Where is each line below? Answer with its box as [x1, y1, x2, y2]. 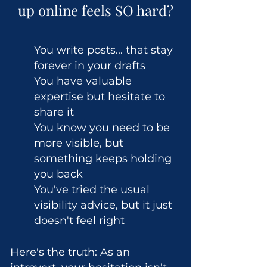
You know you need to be [34, 121, 170, 134]
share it [34, 105, 74, 119]
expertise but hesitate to [34, 90, 165, 103]
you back [34, 167, 83, 181]
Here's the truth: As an [10, 246, 130, 259]
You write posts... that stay [34, 44, 173, 57]
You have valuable [34, 74, 132, 88]
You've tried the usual [34, 183, 150, 196]
